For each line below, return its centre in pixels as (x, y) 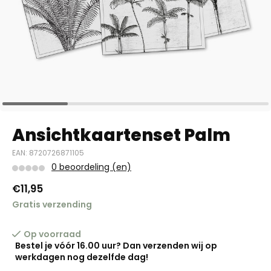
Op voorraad (52, 234)
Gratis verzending (52, 204)
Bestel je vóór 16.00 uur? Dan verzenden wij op (116, 246)
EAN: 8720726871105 (48, 153)
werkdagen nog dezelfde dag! (82, 257)
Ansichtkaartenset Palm (121, 135)
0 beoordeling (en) (91, 167)
